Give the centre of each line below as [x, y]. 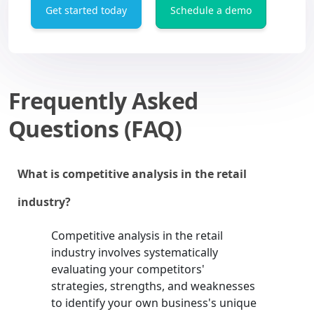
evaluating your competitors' [128, 269]
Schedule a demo [211, 11]
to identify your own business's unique [154, 303]
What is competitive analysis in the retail [132, 174]
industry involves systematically [135, 253]
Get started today [86, 11]
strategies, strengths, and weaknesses [153, 286]
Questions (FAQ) [95, 129]
